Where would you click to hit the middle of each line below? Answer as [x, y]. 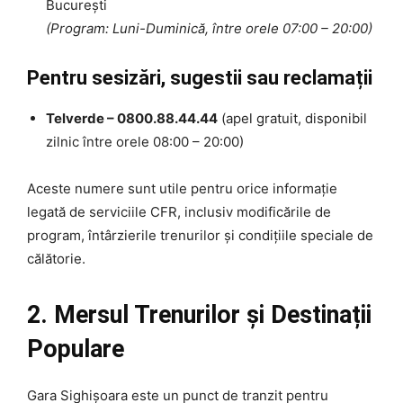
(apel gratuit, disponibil [292, 119]
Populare [76, 349]
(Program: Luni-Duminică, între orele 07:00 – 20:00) [209, 29]
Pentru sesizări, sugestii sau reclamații [200, 78]
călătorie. [56, 259]
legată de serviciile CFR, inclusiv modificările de [179, 212]
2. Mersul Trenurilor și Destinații [199, 315]
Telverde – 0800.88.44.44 [132, 119]
